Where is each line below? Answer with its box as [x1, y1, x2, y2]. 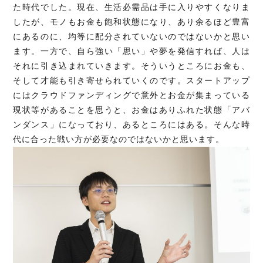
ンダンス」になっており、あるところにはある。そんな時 [13, 120, 250, 130]
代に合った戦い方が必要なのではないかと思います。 [13, 134, 225, 144]
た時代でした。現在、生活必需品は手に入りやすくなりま [13, 2, 250, 12]
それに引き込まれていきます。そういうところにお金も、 [13, 61, 250, 71]
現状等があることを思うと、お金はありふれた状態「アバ [13, 105, 250, 115]
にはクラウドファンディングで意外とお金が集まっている [13, 90, 250, 100]
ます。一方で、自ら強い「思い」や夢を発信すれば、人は [13, 46, 250, 56]
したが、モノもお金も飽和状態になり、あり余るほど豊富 [13, 17, 250, 27]
